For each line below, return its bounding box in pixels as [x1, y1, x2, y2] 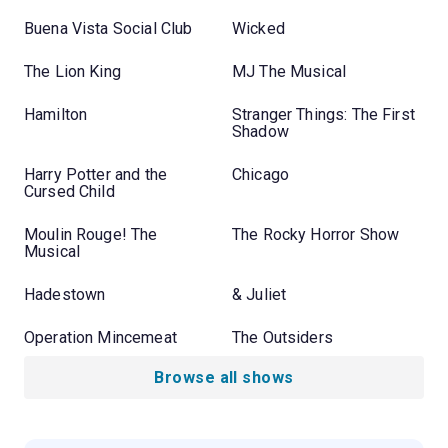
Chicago [232, 164, 290, 184]
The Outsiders [232, 327, 333, 347]
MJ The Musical [232, 61, 347, 81]
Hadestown [24, 284, 106, 304]
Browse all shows [154, 367, 294, 387]
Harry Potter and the [24, 164, 167, 184]
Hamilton [24, 104, 88, 124]
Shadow [232, 121, 289, 141]
